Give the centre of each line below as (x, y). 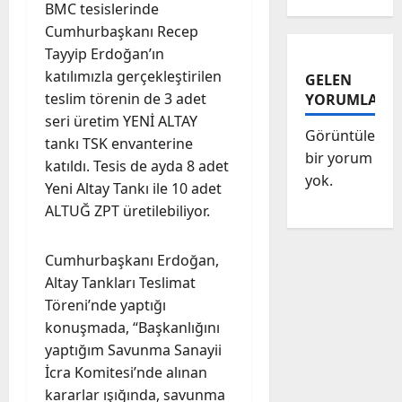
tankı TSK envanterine (119, 143)
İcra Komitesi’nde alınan (126, 372)
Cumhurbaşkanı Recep (122, 31)
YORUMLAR (346, 99)
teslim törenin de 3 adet (126, 98)
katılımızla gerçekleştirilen (133, 76)
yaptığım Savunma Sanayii (133, 350)
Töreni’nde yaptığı (105, 305)
